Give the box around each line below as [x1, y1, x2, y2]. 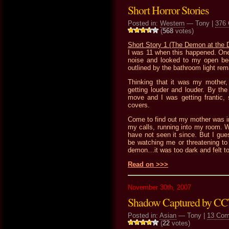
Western [160, 19, 185, 27]
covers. [128, 101, 150, 109]
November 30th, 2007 [128, 183, 191, 191]
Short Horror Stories [128, 2, 209, 17]
